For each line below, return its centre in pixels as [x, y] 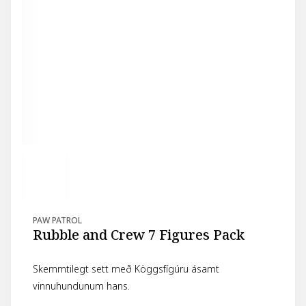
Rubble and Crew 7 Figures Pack [139, 236]
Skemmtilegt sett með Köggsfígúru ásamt [126, 269]
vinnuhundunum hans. [81, 287]
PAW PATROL [57, 221]
